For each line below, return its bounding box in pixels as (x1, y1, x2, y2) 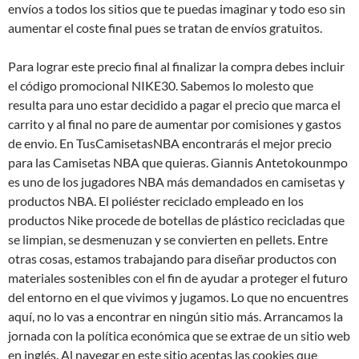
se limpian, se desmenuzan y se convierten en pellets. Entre (8, 232, 328, 247)
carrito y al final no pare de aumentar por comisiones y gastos (8, 116, 341, 131)
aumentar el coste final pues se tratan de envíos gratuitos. (8, 20, 322, 35)
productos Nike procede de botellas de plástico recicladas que (8, 212, 345, 228)
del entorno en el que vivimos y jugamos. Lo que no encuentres (8, 289, 349, 305)
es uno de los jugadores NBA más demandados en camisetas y (8, 174, 345, 189)
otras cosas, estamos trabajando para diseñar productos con (8, 251, 337, 266)
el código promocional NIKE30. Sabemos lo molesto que (8, 78, 313, 93)
